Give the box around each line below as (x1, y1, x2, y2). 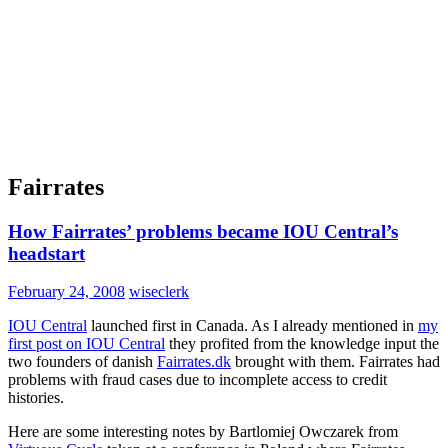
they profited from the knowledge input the (165, 335, 439, 353)
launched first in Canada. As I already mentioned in (87, 317, 418, 335)
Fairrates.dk (157, 353, 231, 371)
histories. (8, 389, 64, 407)
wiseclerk (129, 283, 189, 301)
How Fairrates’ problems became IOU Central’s (8, 220, 398, 242)
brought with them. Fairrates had (231, 353, 440, 371)
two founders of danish (8, 353, 157, 371)
